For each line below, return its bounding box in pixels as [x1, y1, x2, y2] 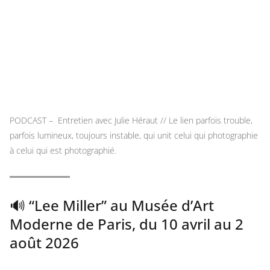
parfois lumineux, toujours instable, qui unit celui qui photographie [10, 130, 258, 141]
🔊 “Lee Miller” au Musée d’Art [10, 195, 214, 215]
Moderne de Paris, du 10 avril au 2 [10, 214, 243, 234]
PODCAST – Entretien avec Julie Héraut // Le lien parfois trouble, [10, 115, 253, 126]
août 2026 [10, 233, 79, 253]
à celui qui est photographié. [10, 145, 116, 156]
